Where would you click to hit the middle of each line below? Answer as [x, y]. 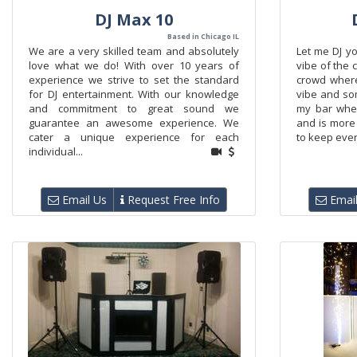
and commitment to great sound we [134, 108]
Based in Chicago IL [203, 36]
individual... [56, 151]
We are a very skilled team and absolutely [134, 51]
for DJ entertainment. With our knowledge [134, 94]
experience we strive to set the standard [134, 80]
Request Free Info [172, 200]
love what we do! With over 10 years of [134, 65]
